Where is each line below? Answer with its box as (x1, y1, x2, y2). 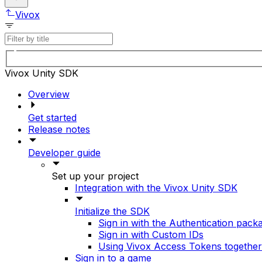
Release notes (28, 123, 90, 135)
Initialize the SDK (75, 205, 150, 217)
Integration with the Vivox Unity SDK (75, 181, 237, 194)
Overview (28, 88, 70, 100)
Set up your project (51, 170, 139, 182)
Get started (28, 111, 77, 123)
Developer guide (28, 146, 101, 158)
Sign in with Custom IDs (98, 228, 204, 240)
